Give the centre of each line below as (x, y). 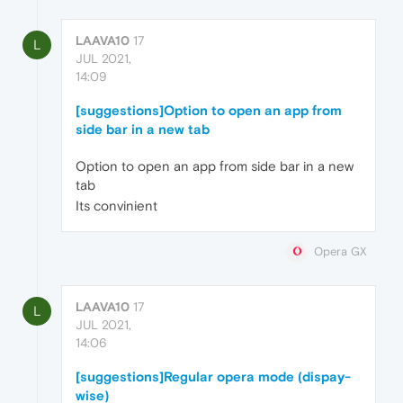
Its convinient (116, 206)
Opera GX (340, 252)
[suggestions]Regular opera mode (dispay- (213, 377)
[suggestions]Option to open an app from (209, 111)
